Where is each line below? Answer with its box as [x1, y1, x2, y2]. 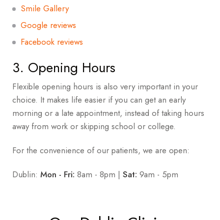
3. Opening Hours [12, 57, 115, 77]
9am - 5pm [137, 168, 178, 180]
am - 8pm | [82, 168, 123, 180]
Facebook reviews [21, 35, 83, 48]
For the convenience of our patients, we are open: [12, 144, 190, 156]
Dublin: [12, 168, 40, 180]
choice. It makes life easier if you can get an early [12, 94, 186, 106]
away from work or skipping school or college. [12, 120, 178, 133]
